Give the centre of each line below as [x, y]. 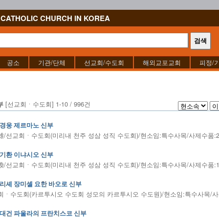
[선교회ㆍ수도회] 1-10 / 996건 [47, 104]
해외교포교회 [162, 62]
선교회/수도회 [104, 62]
